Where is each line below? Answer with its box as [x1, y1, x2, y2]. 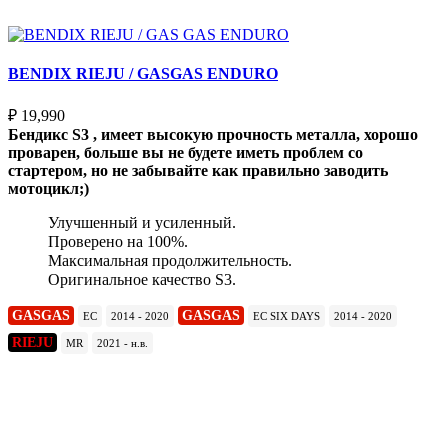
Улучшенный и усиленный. [48, 214, 236, 232]
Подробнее [35, 376, 105, 392]
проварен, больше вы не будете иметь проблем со [8, 144, 363, 162]
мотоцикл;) [8, 180, 89, 198]
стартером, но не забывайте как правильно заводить [8, 162, 388, 180]
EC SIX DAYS [253, 310, 320, 323]
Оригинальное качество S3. [48, 271, 236, 289]
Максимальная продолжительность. [48, 252, 292, 270]
